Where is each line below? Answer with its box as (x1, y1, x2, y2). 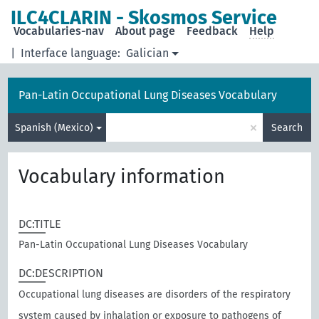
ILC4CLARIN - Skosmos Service (11, 6, 278, 29)
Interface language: (21, 46, 121, 60)
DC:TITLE (19, 217, 62, 231)
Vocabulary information (19, 165, 226, 188)
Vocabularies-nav (14, 24, 105, 38)
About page (115, 24, 176, 38)
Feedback (187, 24, 239, 38)
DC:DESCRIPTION (19, 266, 104, 280)
